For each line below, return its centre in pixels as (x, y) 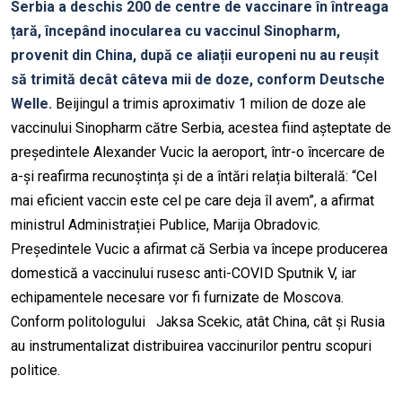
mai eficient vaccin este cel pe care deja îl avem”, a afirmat (192, 201)
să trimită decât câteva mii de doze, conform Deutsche (198, 80)
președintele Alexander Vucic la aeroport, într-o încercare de (198, 153)
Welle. (33, 104)
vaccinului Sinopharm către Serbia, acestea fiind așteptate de (201, 128)
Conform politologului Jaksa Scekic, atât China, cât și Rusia (198, 322)
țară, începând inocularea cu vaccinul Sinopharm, (175, 31)
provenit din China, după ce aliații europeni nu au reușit (195, 56)
